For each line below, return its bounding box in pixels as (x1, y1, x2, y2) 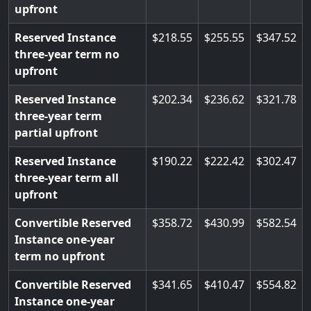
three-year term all (15, 170, 119, 185)
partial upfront (15, 125, 98, 140)
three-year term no (15, 47, 119, 62)
